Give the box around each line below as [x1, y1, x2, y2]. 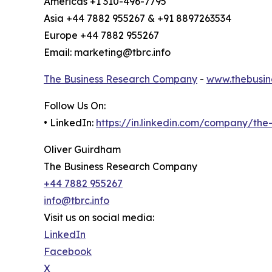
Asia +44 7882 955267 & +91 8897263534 [44, 12, 231, 25]
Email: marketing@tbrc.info [44, 46, 171, 59]
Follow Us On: [44, 100, 106, 112]
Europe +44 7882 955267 [44, 29, 159, 42]
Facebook [44, 245, 92, 258]
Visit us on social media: [44, 211, 154, 224]
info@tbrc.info [44, 194, 109, 207]
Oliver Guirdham [44, 143, 121, 156]
